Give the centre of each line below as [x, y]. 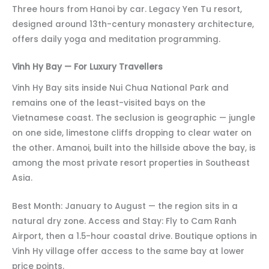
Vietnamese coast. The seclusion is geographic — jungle [134, 118]
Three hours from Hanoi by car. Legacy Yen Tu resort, [127, 9]
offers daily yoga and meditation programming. [116, 39]
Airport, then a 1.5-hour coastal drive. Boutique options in [134, 236]
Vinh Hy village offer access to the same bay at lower [128, 251]
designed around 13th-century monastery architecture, [133, 24]
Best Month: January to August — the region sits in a [125, 206]
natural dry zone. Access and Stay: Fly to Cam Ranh [124, 221]
